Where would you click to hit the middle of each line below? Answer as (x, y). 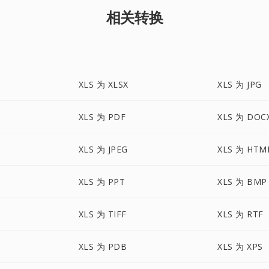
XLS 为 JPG (240, 84)
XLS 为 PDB (103, 246)
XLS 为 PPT (102, 182)
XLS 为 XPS (240, 246)
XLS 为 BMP (242, 182)
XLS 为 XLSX (103, 84)
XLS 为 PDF (102, 117)
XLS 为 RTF (240, 214)
